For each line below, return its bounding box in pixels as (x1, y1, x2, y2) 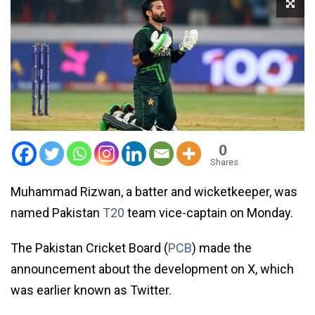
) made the (192, 240, 252, 255)
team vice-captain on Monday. (124, 205, 293, 220)
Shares (210, 156, 238, 167)
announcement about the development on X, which (11, 261, 294, 276)
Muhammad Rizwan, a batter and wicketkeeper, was (11, 184, 297, 199)
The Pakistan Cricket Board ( (11, 240, 168, 255)
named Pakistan (11, 205, 103, 220)
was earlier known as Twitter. (11, 282, 172, 297)
